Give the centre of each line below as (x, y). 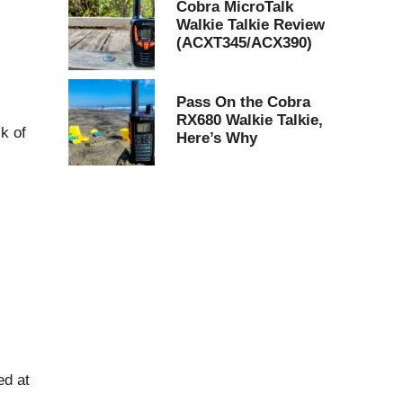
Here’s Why (217, 138)
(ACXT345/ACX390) (244, 42)
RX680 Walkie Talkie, (250, 120)
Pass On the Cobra (243, 102)
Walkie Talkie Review (251, 24)
